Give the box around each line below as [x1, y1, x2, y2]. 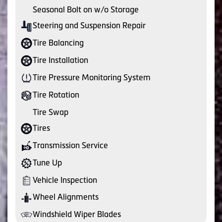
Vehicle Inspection [33, 175, 97, 184]
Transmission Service [33, 140, 108, 150]
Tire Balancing [33, 38, 84, 48]
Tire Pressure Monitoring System [33, 73, 151, 82]
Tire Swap [33, 107, 68, 116]
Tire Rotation [33, 90, 79, 99]
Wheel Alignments [33, 192, 99, 202]
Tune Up [33, 158, 62, 167]
